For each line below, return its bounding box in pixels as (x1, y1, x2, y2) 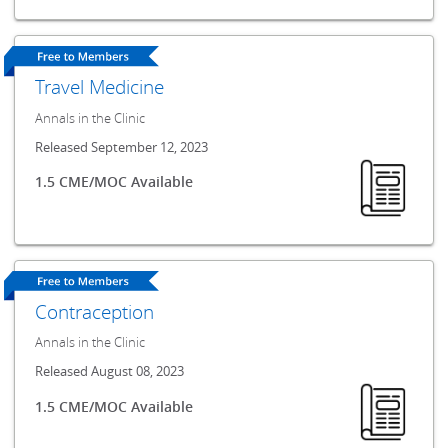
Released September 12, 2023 (35, 138, 209, 156)
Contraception (35, 298, 155, 324)
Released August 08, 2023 (35, 363, 185, 381)
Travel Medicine (35, 74, 165, 100)
